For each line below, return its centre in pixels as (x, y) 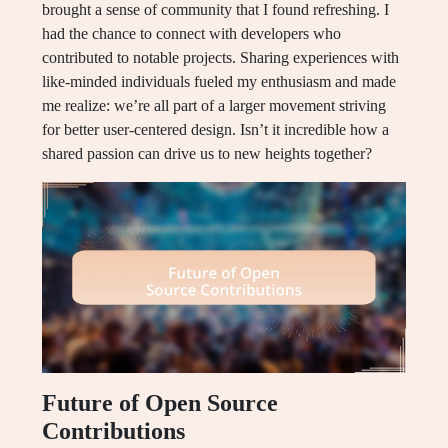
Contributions (113, 430)
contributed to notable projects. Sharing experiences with (220, 57)
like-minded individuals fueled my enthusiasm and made (219, 81)
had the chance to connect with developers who (191, 33)
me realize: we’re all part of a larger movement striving (214, 105)
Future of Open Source (160, 402)
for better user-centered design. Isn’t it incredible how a (215, 129)
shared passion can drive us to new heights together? (207, 153)
